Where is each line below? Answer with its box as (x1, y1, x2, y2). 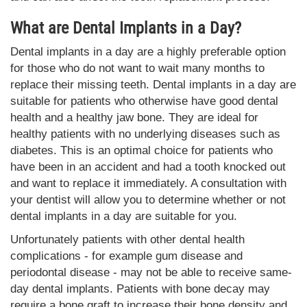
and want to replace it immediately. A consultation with (10, 176, 286, 190)
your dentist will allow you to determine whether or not (10, 193, 286, 206)
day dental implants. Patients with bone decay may (10, 282, 270, 295)
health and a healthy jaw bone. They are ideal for (10, 110, 258, 124)
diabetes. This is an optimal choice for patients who (10, 143, 273, 157)
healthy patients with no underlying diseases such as (10, 127, 280, 140)
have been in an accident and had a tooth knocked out (10, 160, 286, 173)
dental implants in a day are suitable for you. (10, 209, 237, 223)
